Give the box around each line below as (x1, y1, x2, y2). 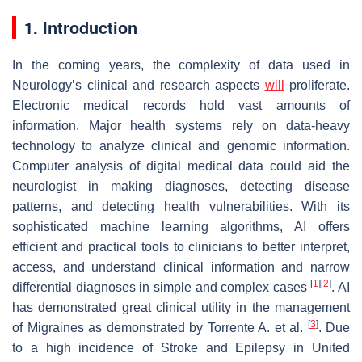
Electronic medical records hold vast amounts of (12, 98, 350, 112)
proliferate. (284, 78, 350, 92)
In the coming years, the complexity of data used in (12, 57, 350, 72)
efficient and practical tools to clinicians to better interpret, (12, 239, 350, 254)
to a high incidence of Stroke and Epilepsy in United (12, 340, 350, 355)
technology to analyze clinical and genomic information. (12, 138, 350, 153)
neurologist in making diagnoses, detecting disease (12, 179, 350, 193)
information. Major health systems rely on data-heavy (12, 118, 350, 133)
